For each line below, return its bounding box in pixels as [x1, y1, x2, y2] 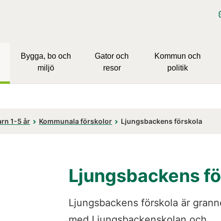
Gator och [95, 51, 129, 60]
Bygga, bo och [21, 51, 72, 60]
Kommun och [154, 51, 201, 60]
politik [167, 63, 188, 72]
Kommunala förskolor [39, 117, 112, 126]
